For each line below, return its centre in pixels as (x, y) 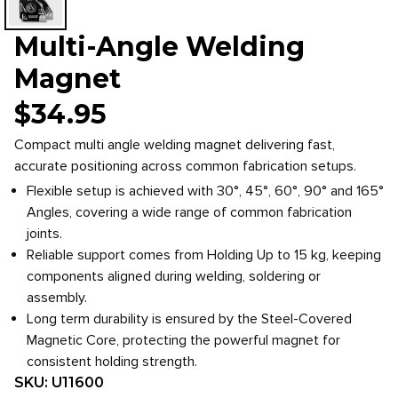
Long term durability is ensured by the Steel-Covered (189, 319)
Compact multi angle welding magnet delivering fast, (175, 145)
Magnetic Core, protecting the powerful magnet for (183, 340)
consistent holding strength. (112, 362)
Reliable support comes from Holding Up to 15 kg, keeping (204, 255)
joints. (44, 234)
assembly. (57, 298)
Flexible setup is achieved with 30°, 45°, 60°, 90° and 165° (205, 191)
